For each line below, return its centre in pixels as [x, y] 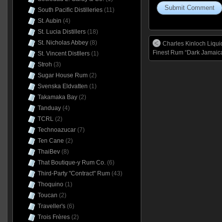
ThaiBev [49, 152]
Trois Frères [54, 217]
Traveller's [51, 206]
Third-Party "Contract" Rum [74, 173]
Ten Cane [51, 141]
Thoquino [50, 184]
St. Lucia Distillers [61, 32]
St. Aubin [49, 21]
